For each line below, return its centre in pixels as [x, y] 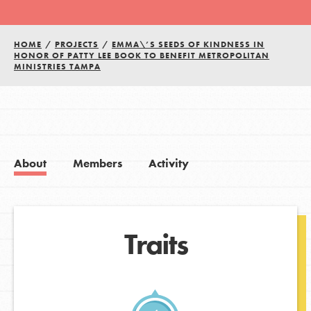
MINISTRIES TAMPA [57, 67]
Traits [155, 244]
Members [97, 163]
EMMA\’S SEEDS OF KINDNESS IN [188, 45]
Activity [168, 163]
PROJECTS [76, 45]
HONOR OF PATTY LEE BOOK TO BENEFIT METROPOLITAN [141, 56]
